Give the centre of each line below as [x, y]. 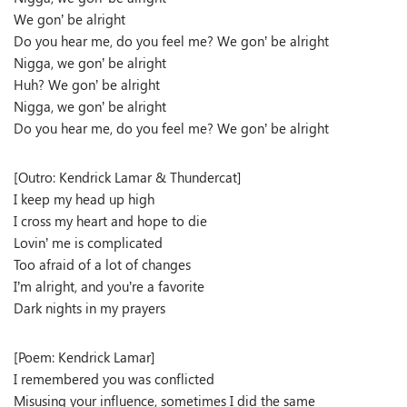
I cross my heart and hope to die [110, 221]
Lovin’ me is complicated [88, 243]
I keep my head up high [84, 199]
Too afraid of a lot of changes [102, 264]
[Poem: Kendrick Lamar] [84, 357]
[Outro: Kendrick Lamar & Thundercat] [128, 177]
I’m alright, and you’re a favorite [109, 286]
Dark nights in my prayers [89, 308]
